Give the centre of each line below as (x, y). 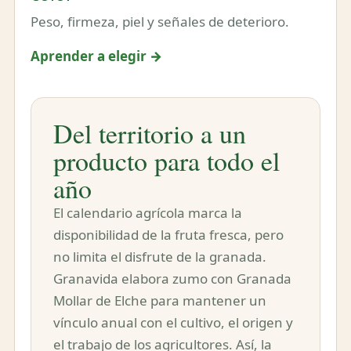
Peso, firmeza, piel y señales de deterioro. (160, 21)
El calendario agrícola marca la (148, 212)
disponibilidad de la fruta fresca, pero (168, 234)
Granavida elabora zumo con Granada (172, 278)
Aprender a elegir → (96, 56)
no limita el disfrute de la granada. (160, 256)
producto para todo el (166, 160)
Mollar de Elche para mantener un (160, 300)
